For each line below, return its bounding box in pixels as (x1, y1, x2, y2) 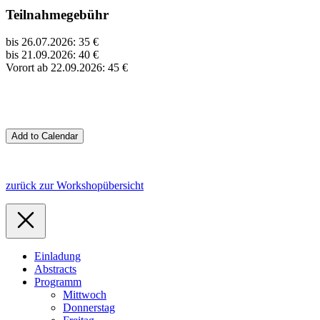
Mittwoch (63, 289, 106, 301)
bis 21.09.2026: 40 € (6, 49, 99, 61)
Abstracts (34, 263, 76, 276)
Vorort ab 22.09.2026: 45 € (6, 61, 128, 74)
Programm (34, 276, 81, 289)
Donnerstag (63, 301, 115, 314)
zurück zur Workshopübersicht (6, 179, 144, 192)
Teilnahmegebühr (6, 6, 109, 22)
